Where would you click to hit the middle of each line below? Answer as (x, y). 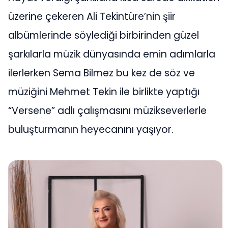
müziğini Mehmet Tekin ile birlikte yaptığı (104, 92)
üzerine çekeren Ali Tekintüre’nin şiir (92, 16)
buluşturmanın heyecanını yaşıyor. (91, 129)
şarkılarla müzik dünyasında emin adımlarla (112, 54)
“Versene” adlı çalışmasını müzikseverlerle (107, 110)
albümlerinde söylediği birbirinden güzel (104, 35)
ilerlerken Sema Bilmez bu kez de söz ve (102, 73)
